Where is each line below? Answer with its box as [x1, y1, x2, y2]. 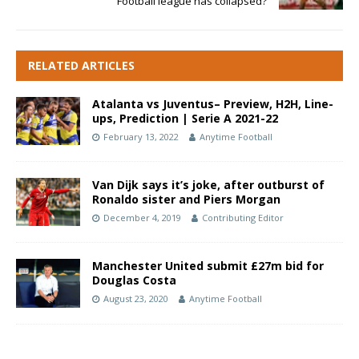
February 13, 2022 [103, 131, 179, 143]
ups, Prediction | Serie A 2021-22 [92, 111, 278, 127]
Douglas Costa [92, 272, 176, 288]
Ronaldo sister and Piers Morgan [92, 192, 280, 208]
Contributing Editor [202, 212, 284, 224]
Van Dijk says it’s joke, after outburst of [92, 177, 325, 193]
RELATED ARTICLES [28, 58, 135, 74]
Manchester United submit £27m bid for [92, 258, 324, 274]
